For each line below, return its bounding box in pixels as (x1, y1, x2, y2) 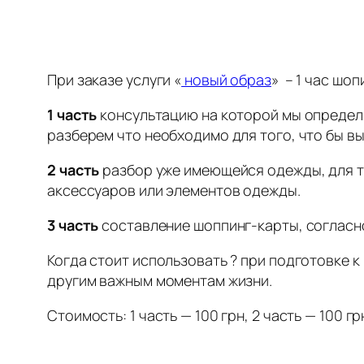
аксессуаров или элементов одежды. (47, 180, 301, 200)
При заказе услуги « (47, 69, 182, 89)
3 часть (47, 214, 99, 235)
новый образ (184, 69, 271, 89)
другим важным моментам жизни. (47, 270, 273, 290)
